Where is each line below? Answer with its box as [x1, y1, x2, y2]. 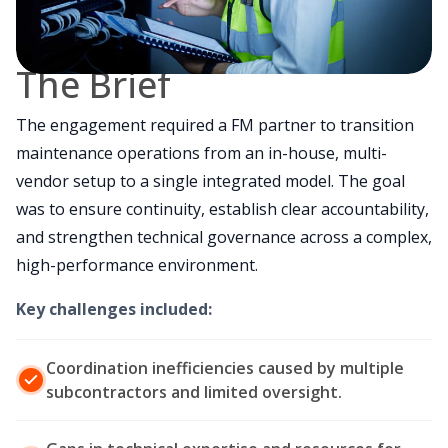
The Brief [16, 60, 171, 110]
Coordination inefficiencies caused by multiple [46, 357, 404, 380]
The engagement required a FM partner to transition [16, 114, 414, 137]
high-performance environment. [16, 254, 258, 277]
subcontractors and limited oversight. [46, 381, 342, 404]
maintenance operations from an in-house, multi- [16, 142, 387, 165]
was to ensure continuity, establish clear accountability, [16, 198, 429, 221]
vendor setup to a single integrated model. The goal [16, 170, 405, 193]
